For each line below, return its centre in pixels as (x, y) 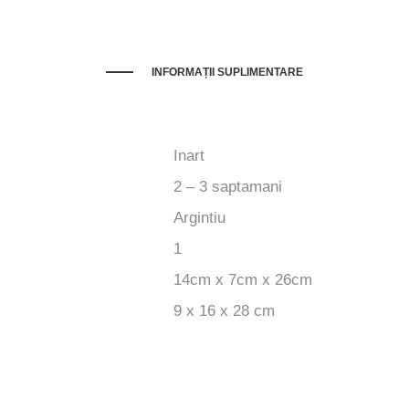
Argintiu (199, 217)
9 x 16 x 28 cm (224, 310)
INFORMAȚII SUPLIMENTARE (227, 72)
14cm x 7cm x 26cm (243, 279)
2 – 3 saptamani (228, 186)
